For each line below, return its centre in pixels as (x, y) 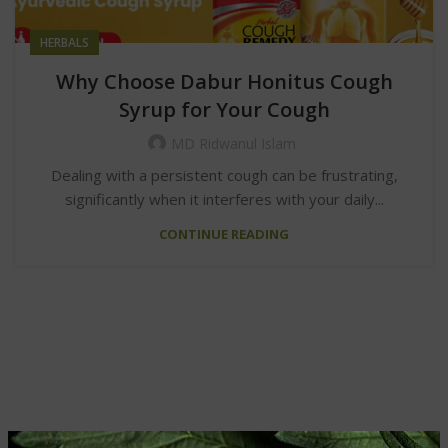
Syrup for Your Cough (224, 109)
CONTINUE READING (224, 233)
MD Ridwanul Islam (233, 143)
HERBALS (64, 42)
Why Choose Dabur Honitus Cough (224, 81)
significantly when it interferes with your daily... (224, 198)
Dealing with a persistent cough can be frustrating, (224, 174)
